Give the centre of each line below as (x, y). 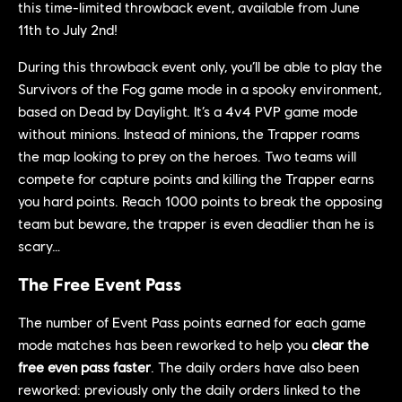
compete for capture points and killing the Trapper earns (196, 178)
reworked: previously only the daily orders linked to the (189, 389)
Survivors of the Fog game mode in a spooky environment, (200, 88)
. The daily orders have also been (255, 366)
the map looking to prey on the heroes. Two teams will (187, 155)
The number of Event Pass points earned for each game (192, 321)
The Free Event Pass (100, 283)
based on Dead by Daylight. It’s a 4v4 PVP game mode (188, 110)
